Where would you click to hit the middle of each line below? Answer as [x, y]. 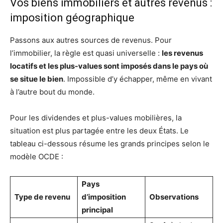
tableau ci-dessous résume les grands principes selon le [110, 144]
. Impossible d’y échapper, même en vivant [138, 79]
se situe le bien [37, 79]
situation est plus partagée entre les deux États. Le [99, 131]
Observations [174, 197]
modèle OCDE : [37, 157]
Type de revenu [42, 197]
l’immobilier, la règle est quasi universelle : [86, 53]
